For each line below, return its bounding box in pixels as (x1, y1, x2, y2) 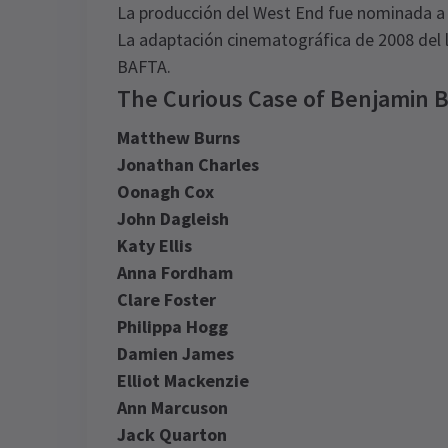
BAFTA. (117, 55, 171, 78)
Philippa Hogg (117, 315, 228, 338)
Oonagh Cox (117, 180, 214, 203)
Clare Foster (117, 288, 216, 311)
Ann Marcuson (117, 396, 228, 419)
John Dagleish (117, 207, 229, 230)
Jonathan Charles (117, 153, 259, 176)
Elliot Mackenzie (117, 369, 249, 392)
